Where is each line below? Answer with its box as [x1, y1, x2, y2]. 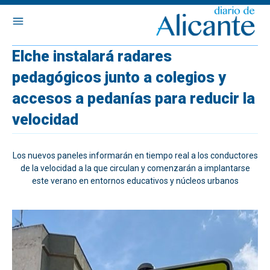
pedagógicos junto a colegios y [12, 69, 226, 86]
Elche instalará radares [12, 48, 172, 65]
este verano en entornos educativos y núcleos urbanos [31, 176, 239, 186]
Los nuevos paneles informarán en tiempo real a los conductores [12, 151, 258, 160]
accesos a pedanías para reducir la [12, 90, 255, 107]
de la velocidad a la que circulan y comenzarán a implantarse [20, 163, 250, 173]
